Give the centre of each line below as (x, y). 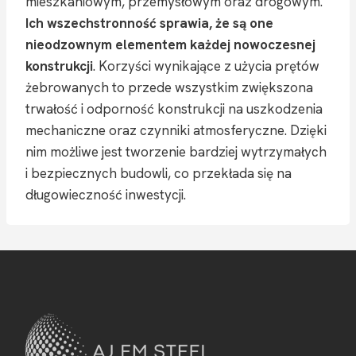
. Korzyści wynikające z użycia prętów (206, 66)
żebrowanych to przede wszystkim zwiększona (169, 87)
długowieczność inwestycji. (106, 194)
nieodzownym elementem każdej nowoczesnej (170, 44)
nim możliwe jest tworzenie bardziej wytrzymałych (176, 151)
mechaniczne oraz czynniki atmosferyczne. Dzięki (176, 130)
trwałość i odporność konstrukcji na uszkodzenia (174, 108)
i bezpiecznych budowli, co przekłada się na (159, 173)
